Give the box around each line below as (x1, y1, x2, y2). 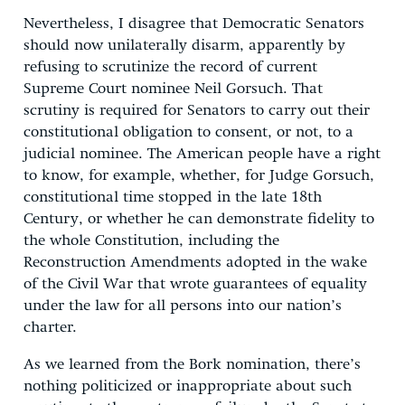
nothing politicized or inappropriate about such (24, 378, 352, 394)
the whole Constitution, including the (24, 232, 279, 249)
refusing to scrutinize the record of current (24, 59, 317, 75)
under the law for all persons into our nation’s (24, 297, 342, 314)
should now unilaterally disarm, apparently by (24, 37, 345, 53)
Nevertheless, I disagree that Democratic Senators (24, 15, 364, 32)
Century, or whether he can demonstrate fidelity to (24, 211, 374, 227)
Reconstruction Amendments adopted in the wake (24, 254, 367, 270)
